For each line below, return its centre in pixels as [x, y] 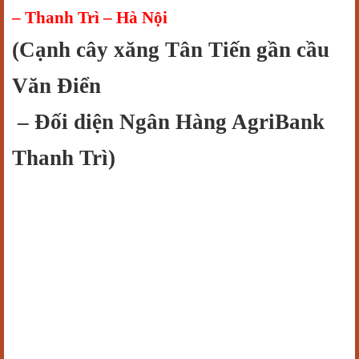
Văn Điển [56, 86]
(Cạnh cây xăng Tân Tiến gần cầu [171, 50]
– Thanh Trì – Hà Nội [90, 18]
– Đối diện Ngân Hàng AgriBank [168, 122]
